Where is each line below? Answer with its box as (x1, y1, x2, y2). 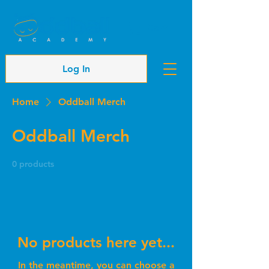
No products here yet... (17, 234, 175, 251)
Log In (62, 62, 90, 74)
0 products (12, 159, 54, 169)
